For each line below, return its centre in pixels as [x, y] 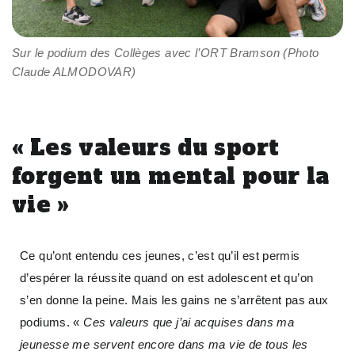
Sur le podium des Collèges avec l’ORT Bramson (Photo [166, 52]
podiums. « [52, 323]
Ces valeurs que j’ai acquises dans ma [189, 323]
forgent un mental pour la [171, 176]
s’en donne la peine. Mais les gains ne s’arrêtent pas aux [174, 300]
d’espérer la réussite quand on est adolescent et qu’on [167, 278]
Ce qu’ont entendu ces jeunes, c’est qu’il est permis [160, 256]
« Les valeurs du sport [146, 147]
